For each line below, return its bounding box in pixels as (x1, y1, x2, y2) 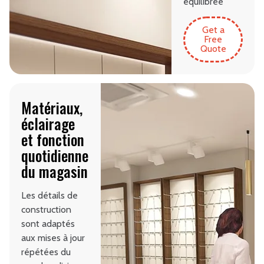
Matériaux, (21, 97, 82, 119)
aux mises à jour (21, 232, 85, 244)
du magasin (21, 160, 88, 183)
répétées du (21, 246, 71, 258)
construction (21, 204, 71, 216)
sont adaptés (21, 218, 75, 230)
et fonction (21, 128, 84, 151)
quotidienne (21, 144, 88, 167)
